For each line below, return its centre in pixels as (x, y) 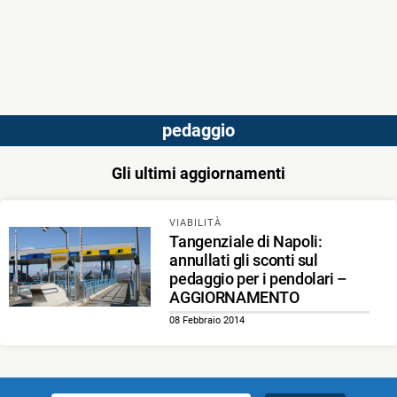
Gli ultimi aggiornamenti (198, 173)
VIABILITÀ (196, 223)
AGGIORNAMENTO (234, 298)
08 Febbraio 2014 (207, 321)
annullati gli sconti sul (244, 261)
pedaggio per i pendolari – (259, 279)
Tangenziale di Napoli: (246, 242)
